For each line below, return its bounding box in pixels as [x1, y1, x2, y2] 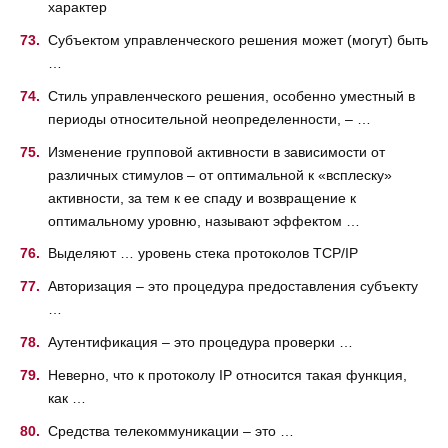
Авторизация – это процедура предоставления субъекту [48, 278, 418, 295]
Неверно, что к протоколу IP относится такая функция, [48, 366, 407, 383]
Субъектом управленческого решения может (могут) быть [48, 32, 428, 49]
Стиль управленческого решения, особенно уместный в [48, 87, 415, 104]
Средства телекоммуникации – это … [48, 422, 294, 439]
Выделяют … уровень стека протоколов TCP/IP [48, 245, 358, 262]
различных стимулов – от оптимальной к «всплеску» [48, 166, 392, 183]
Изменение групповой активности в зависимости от [48, 143, 385, 160]
